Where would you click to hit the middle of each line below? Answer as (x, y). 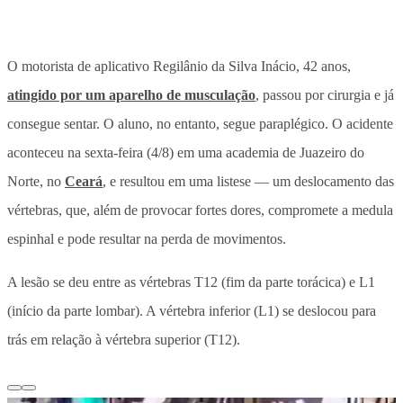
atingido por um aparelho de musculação (131, 94)
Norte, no (36, 181)
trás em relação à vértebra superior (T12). (124, 339)
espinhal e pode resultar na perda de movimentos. (147, 238)
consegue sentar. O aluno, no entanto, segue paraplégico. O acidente (200, 123)
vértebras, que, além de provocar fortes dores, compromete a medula (200, 210)
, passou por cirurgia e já (325, 94)
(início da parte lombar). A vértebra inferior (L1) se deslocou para (192, 310)
